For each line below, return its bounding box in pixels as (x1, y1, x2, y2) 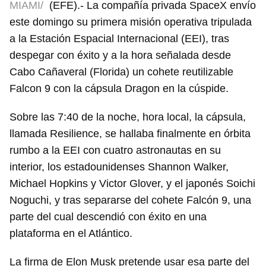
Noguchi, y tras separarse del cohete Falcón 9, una (9, 194, 251, 207)
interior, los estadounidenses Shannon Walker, (9, 161, 229, 173)
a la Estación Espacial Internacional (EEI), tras (9, 33, 229, 45)
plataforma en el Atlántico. (9, 227, 132, 240)
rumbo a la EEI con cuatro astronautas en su (9, 144, 221, 157)
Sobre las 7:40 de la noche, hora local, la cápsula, (9, 111, 246, 123)
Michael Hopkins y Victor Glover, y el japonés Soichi (9, 178, 255, 190)
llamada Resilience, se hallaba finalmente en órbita (9, 128, 251, 140)
